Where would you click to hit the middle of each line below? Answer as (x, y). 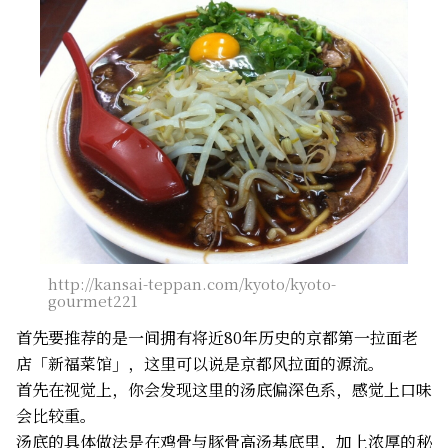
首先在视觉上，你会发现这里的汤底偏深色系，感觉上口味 (224, 389)
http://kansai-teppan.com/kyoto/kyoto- (192, 283)
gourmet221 (93, 300)
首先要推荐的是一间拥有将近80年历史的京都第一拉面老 (217, 337)
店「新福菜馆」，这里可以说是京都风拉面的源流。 (200, 363)
